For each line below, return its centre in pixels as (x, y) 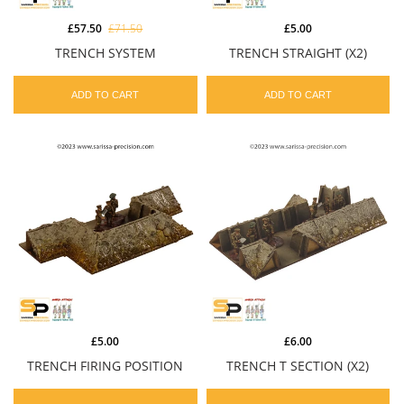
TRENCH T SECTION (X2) (298, 366)
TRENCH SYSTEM (105, 52)
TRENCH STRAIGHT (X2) (298, 52)
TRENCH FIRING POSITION (106, 366)
